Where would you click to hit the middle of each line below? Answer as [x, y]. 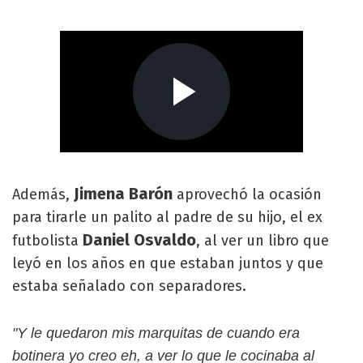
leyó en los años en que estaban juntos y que [168, 263]
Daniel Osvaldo [139, 240]
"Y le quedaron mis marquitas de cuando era [156, 333]
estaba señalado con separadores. [129, 286]
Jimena [99, 194]
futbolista [47, 241]
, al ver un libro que [263, 241]
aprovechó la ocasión [249, 194]
